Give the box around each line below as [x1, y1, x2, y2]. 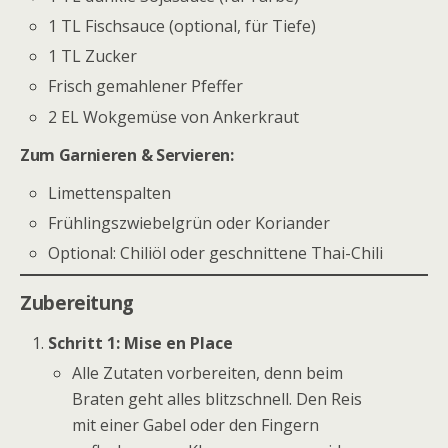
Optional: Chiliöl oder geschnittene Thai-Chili [48, 241, 384, 264]
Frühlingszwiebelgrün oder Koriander [48, 211, 331, 234]
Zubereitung [20, 289, 134, 315]
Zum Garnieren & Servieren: [20, 143, 234, 166]
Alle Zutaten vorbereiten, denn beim [72, 361, 344, 384]
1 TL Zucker [48, 45, 138, 68]
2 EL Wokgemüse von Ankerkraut [48, 105, 300, 128]
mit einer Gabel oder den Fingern [72, 413, 320, 436]
